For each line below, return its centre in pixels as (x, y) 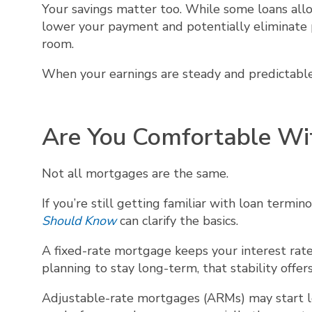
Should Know (81, 220)
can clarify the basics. (179, 220)
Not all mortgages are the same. (135, 173)
